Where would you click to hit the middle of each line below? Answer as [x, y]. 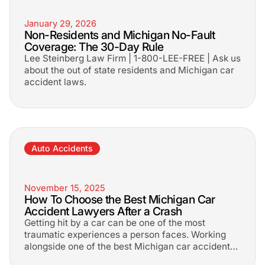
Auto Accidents [62, 148]
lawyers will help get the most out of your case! [125, 258]
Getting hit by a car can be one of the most [115, 223]
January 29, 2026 [60, 24]
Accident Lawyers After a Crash [103, 211]
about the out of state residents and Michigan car [129, 70]
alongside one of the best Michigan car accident [127, 246]
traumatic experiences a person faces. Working [125, 235]
